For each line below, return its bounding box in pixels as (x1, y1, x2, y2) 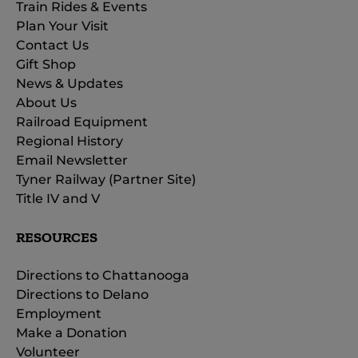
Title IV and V (16, 190, 100, 206)
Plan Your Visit (16, 18, 109, 34)
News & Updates (16, 75, 123, 91)
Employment (16, 305, 101, 321)
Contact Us (16, 37, 89, 53)
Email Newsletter (16, 152, 128, 168)
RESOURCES (16, 228, 97, 246)
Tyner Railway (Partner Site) (16, 171, 196, 187)
